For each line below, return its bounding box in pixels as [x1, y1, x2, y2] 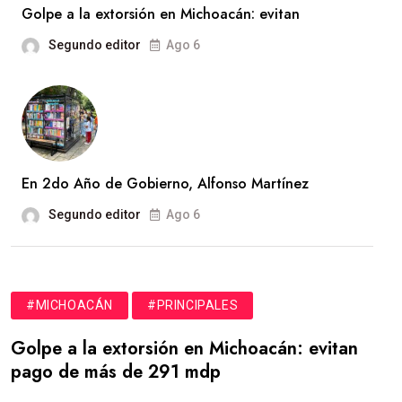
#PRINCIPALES [147, 298, 239, 313]
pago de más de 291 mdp [11, 359, 221, 386]
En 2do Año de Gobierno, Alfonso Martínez [22, 173, 309, 195]
